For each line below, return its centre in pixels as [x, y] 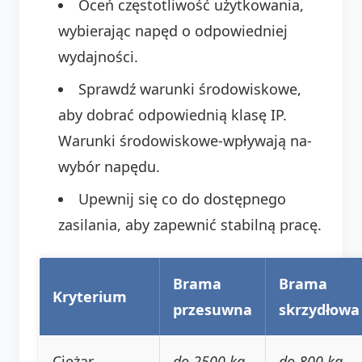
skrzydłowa [319, 309]
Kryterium [90, 296]
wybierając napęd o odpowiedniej [173, 30]
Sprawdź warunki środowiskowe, [190, 88]
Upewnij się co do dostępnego [182, 198]
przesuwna [213, 309]
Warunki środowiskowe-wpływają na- [185, 140]
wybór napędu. [109, 166]
